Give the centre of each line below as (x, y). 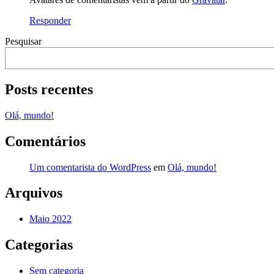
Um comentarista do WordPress (90, 167)
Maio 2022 (50, 218)
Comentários (45, 142)
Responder (50, 21)
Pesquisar (23, 42)
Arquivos (34, 192)
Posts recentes (49, 90)
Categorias (39, 244)
